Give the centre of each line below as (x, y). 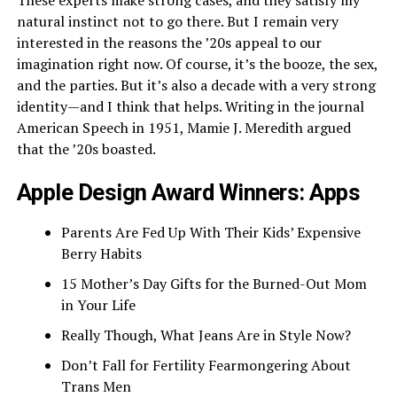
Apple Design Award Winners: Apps (188, 193)
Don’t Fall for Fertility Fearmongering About (206, 366)
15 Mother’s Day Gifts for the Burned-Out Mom (214, 284)
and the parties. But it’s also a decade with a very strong (196, 86)
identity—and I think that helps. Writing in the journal (190, 107)
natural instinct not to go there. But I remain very (177, 22)
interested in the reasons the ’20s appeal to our (169, 43)
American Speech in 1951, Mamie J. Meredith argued (183, 128)
